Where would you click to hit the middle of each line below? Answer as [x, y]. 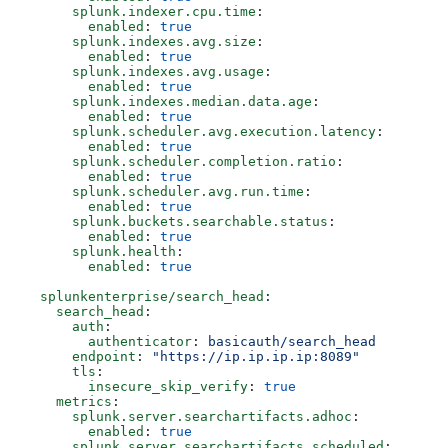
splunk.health [100, 252]
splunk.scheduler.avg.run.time [164, 192]
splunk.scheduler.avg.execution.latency [200, 132]
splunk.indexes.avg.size [140, 42]
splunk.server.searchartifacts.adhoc [188, 417]
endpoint [80, 357]
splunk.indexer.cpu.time [140, 12]
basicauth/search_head [292, 342]
